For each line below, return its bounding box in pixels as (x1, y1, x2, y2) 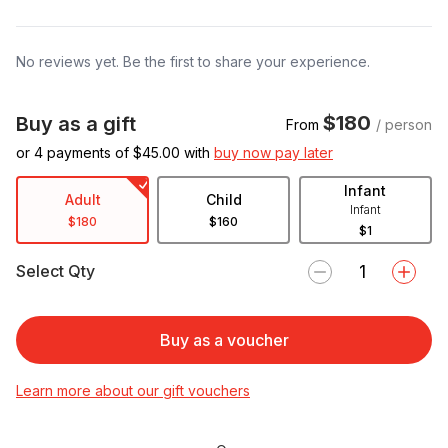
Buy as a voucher (159, 329, 289, 350)
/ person (376, 115, 432, 133)
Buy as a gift (16, 111, 136, 136)
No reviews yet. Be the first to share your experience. (16, 52, 370, 70)
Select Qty (16, 261, 95, 282)
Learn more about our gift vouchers (16, 381, 250, 399)
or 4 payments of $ (16, 143, 142, 161)
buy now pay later (214, 143, 333, 161)
